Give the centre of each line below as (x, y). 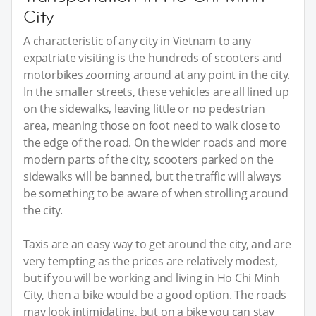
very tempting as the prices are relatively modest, (151, 261)
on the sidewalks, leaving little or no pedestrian (144, 108)
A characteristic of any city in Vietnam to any (137, 41)
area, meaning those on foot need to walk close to (152, 125)
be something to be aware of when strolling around (156, 193)
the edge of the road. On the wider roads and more (155, 142)
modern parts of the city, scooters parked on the (148, 159)
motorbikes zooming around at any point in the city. (157, 74)
